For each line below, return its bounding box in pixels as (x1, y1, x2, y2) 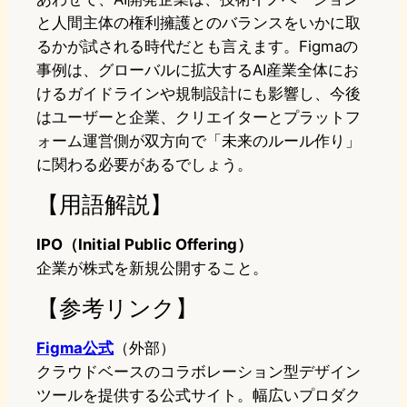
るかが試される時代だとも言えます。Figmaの (36, 37, 358, 56)
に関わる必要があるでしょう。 (36, 155, 253, 174)
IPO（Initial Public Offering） (36, 235, 253, 254)
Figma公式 (36, 339, 114, 358)
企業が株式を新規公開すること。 (36, 259, 268, 278)
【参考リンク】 (36, 293, 198, 323)
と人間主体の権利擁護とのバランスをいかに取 (36, 14, 361, 33)
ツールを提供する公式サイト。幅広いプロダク (36, 386, 361, 405)
